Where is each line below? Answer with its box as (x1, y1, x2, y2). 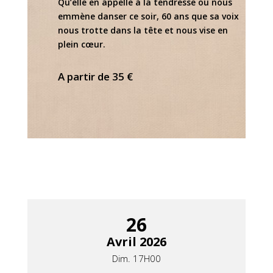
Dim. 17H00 (112, 252, 161, 265)
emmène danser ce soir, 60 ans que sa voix (57, 10, 239, 23)
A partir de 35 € (57, 69, 133, 84)
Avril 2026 (106, 233, 166, 250)
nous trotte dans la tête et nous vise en (57, 24, 228, 37)
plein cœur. (57, 38, 105, 51)
